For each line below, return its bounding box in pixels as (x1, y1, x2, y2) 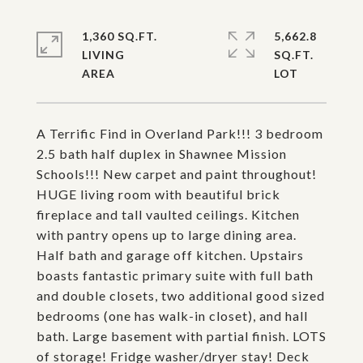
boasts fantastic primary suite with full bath (36, 267, 314, 283)
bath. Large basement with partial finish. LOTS (36, 328, 327, 344)
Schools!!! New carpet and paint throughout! (36, 166, 317, 181)
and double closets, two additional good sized (36, 288, 325, 303)
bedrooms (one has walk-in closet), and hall (36, 308, 308, 323)
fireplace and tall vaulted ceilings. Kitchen (36, 207, 300, 222)
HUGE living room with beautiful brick (36, 186, 280, 202)
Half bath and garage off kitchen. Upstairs (36, 247, 304, 263)
